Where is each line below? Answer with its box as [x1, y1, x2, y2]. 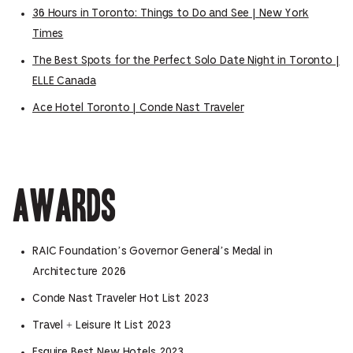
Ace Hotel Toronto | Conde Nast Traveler [32, 102, 244, 113]
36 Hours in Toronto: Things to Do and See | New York [32, 7, 309, 19]
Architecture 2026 [32, 266, 126, 277]
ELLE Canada [32, 75, 96, 87]
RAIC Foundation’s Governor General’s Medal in [32, 246, 273, 257]
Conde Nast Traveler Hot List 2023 [32, 293, 209, 304]
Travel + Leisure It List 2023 [32, 320, 171, 331]
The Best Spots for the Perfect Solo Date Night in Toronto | [32, 54, 340, 66]
